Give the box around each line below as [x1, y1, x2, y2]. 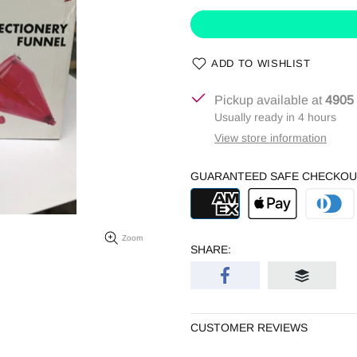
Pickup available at [214, 92, 325, 107]
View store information [214, 131, 327, 144]
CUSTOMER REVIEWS [190, 321, 308, 335]
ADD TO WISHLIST [211, 57, 311, 70]
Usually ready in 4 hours [214, 110, 336, 124]
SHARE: [190, 243, 231, 257]
